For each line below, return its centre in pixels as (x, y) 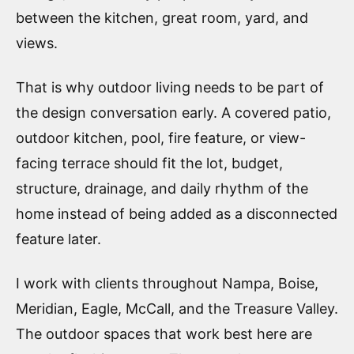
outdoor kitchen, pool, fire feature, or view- (161, 137)
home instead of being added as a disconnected (177, 213)
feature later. (58, 239)
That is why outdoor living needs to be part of (170, 87)
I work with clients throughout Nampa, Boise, (167, 283)
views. (37, 43)
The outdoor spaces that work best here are (164, 333)
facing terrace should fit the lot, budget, (149, 163)
